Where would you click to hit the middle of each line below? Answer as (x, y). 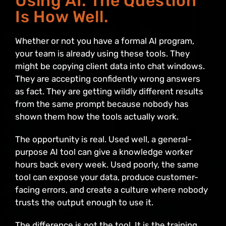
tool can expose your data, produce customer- (107, 177)
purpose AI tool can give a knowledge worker (104, 152)
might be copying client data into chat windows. (110, 66)
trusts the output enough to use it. (84, 203)
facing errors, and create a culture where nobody (111, 190)
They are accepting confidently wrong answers (108, 79)
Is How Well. (62, 17)
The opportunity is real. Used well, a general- (103, 139)
